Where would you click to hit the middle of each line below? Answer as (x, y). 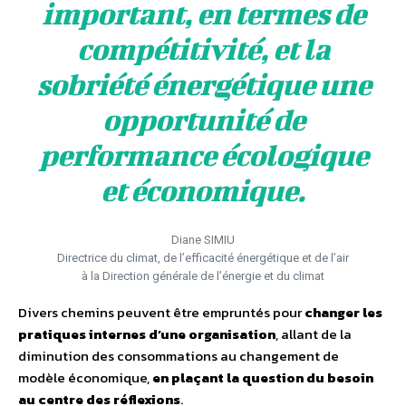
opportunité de (203, 120)
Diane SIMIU (203, 240)
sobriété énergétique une (203, 84)
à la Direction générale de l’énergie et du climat (203, 276)
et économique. (203, 190)
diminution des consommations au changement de (179, 356)
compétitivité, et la (203, 49)
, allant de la (314, 334)
